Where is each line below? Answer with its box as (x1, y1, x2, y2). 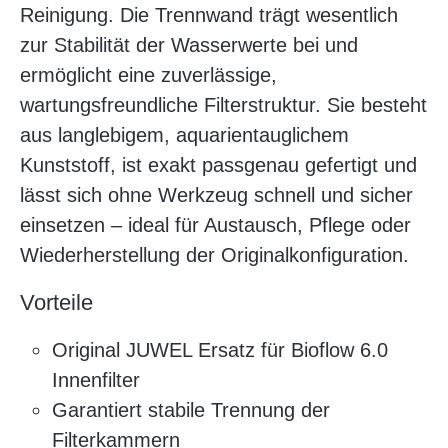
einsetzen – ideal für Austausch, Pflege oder (20, 213, 411, 236)
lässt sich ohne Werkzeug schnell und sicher (20, 183, 413, 206)
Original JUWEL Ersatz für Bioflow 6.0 (52, 338, 388, 361)
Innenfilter (52, 368, 140, 391)
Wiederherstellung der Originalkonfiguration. (20, 243, 409, 266)
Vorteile (20, 289, 93, 315)
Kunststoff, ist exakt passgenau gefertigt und (20, 153, 417, 176)
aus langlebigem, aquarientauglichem (20, 123, 349, 146)
